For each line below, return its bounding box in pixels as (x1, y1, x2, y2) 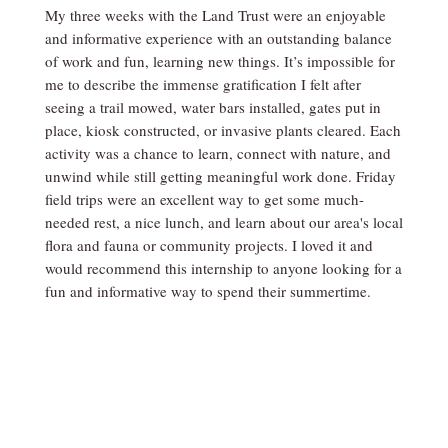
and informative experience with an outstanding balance (44, 28, 392, 48)
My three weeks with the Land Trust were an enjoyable (44, 5, 386, 25)
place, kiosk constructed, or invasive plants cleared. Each (44, 120, 401, 140)
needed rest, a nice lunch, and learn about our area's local (44, 212, 403, 232)
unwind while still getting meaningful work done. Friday (44, 166, 396, 186)
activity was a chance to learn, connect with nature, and (44, 143, 391, 163)
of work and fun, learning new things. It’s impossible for (44, 51, 395, 71)
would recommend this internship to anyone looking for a (44, 258, 402, 278)
